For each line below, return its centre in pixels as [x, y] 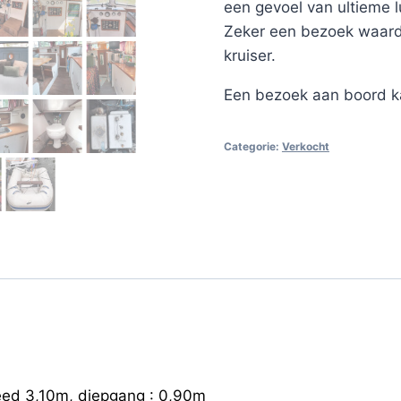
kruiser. [249, 56]
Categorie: [252, 147]
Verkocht [305, 147]
